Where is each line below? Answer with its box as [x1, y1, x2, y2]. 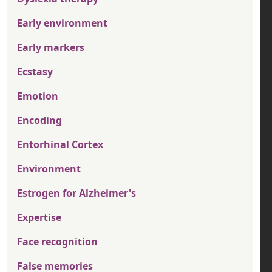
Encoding [17, 114, 62, 127]
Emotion [17, 89, 58, 103]
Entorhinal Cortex [17, 138, 103, 152]
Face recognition [17, 235, 98, 249]
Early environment [17, 16, 107, 30]
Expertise [17, 211, 61, 225]
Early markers [17, 41, 84, 55]
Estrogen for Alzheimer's [17, 186, 136, 200]
